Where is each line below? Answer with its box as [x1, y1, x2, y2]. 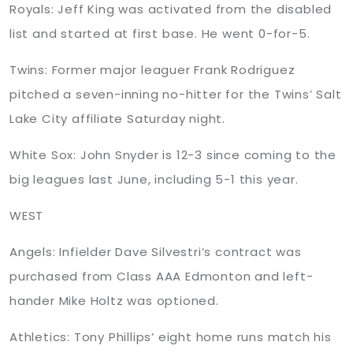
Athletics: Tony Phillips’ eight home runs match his [9, 329, 332, 345]
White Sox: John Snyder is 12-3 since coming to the [9, 147, 336, 163]
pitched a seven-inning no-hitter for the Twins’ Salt [9, 86, 342, 102]
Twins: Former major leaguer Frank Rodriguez [9, 61, 295, 78]
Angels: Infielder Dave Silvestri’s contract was [9, 243, 302, 260]
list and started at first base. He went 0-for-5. [9, 25, 310, 42]
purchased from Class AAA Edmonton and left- [9, 268, 314, 284]
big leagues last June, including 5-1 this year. [9, 171, 299, 188]
